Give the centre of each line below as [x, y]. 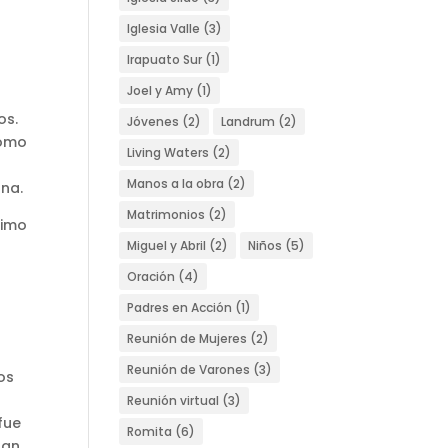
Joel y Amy [160, 90]
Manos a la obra [176, 183]
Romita [150, 431]
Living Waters [168, 152]
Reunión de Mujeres [187, 338]
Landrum [248, 121]
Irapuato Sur [165, 59]
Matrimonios [166, 214]
